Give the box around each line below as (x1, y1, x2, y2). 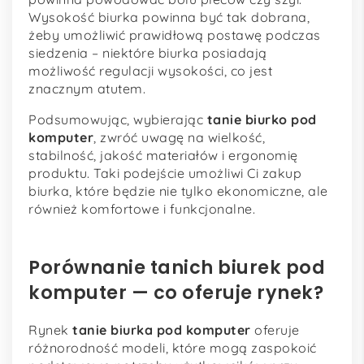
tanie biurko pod (206, 111, 317, 128)
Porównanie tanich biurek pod (28, 254, 325, 281)
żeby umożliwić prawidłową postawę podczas (28, 27, 321, 44)
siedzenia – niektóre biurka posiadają (28, 45, 267, 62)
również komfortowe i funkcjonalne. (28, 201, 255, 218)
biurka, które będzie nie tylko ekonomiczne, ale (28, 183, 328, 200)
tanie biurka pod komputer (72, 322, 251, 339)
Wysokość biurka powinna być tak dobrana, (28, 9, 310, 26)
